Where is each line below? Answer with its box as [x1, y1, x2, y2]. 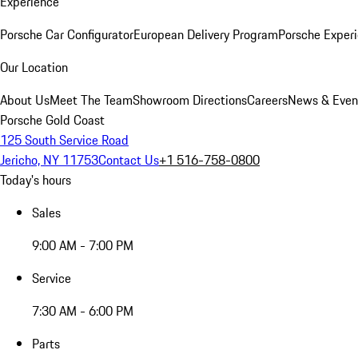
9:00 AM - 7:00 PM [32, 236, 133, 255]
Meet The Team [50, 90, 133, 109]
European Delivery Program [133, 25, 278, 44]
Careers [247, 90, 288, 109]
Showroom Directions [133, 90, 247, 109]
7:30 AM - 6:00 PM [32, 301, 133, 320]
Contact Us [98, 150, 159, 169]
